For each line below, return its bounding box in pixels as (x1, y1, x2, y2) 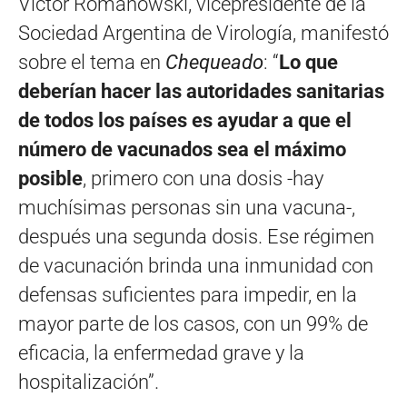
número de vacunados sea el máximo (18, 137, 346, 161)
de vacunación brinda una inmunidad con (18, 253, 373, 277)
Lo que (279, 50, 338, 74)
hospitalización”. (18, 370, 159, 393)
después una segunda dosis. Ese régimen (18, 224, 374, 248)
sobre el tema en (18, 50, 165, 74)
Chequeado (165, 50, 263, 74)
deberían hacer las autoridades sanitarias (18, 79, 384, 103)
